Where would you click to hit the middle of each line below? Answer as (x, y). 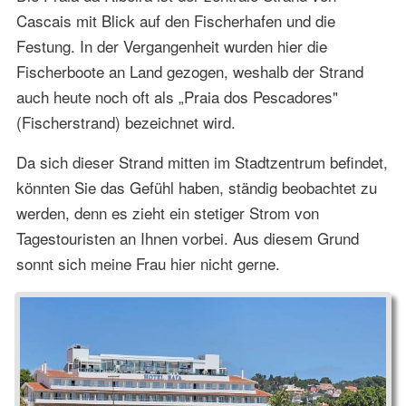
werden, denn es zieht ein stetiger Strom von (167, 212)
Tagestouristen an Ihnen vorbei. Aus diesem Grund (187, 237)
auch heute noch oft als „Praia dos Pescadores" (177, 96)
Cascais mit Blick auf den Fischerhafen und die (175, 20)
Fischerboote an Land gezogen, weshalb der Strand (189, 71)
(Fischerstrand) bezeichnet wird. (126, 121)
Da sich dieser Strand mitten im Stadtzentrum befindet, (202, 161)
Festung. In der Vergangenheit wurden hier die (171, 45)
